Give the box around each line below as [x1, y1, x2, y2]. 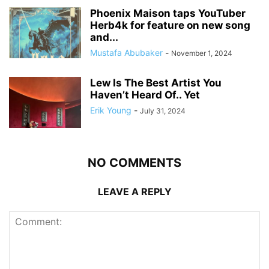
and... [90, 31, 118, 44]
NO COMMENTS [88, 156, 181, 171]
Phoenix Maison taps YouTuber [90, 7, 246, 20]
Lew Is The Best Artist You [90, 77, 222, 89]
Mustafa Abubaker [90, 47, 163, 58]
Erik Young [90, 105, 131, 116]
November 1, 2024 [171, 49, 232, 58]
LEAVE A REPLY [97, 186, 172, 198]
